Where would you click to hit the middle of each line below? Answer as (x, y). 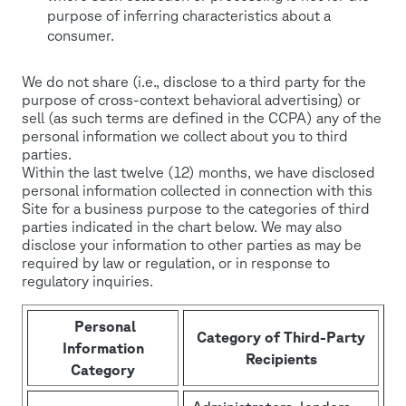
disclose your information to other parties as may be (192, 244)
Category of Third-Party (281, 337)
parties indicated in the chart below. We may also (182, 226)
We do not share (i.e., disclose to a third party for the (194, 81)
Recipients (281, 358)
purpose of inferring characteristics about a (189, 15)
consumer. (81, 35)
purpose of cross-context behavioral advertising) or (191, 99)
